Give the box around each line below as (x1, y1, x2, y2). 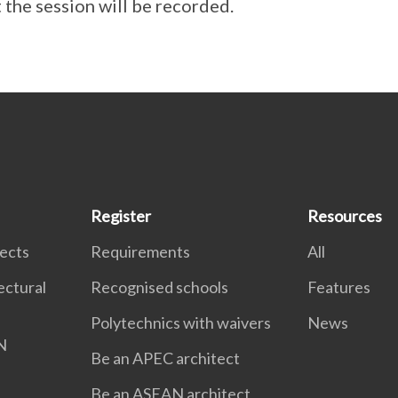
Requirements (91, 241, 191, 261)
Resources (306, 205, 382, 226)
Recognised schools (91, 276, 229, 297)
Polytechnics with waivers (91, 312, 272, 332)
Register (91, 205, 152, 226)
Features (306, 276, 370, 297)
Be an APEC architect (91, 347, 241, 368)
